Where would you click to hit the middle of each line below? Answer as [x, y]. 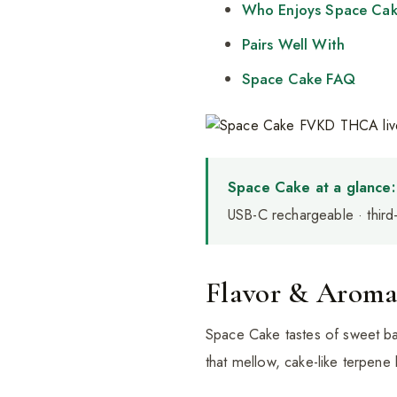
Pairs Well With [293, 45]
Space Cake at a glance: [311, 187]
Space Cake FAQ [298, 79]
